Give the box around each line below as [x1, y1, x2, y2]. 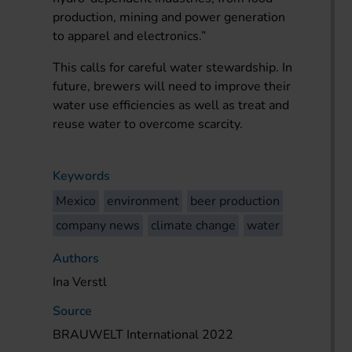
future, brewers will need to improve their [53, 77, 291, 95]
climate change [151, 216, 236, 234]
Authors [53, 249, 100, 267]
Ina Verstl [53, 273, 108, 291]
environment [107, 192, 180, 210]
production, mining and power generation [53, 8, 286, 26]
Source [53, 302, 93, 320]
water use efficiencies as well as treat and [53, 96, 290, 114]
